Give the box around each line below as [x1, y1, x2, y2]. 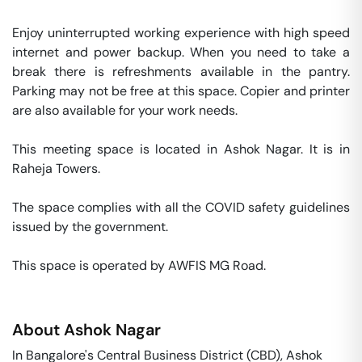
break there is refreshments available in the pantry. [12, 63, 350, 80]
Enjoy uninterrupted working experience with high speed [12, 24, 350, 41]
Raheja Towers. [12, 160, 103, 177]
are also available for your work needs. [12, 102, 241, 119]
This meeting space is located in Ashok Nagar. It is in [12, 141, 350, 158]
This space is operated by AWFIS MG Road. [12, 257, 269, 274]
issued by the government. [12, 218, 171, 235]
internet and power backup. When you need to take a [12, 44, 350, 61]
